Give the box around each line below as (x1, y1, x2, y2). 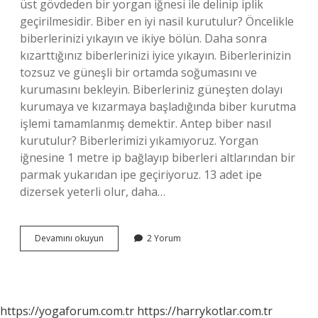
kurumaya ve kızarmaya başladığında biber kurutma (20, 99, 296, 114)
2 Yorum (147, 232, 181, 244)
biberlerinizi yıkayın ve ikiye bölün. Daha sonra (20, 31, 267, 46)
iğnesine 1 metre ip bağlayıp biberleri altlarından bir (20, 150, 295, 165)
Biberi (103, 244, 127, 256)
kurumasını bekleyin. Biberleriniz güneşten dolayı (20, 82, 283, 97)
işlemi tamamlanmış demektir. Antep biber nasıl (20, 116, 271, 131)
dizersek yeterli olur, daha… (20, 184, 165, 199)
